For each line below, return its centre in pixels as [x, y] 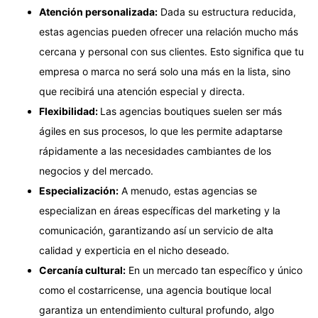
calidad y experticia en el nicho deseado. [134, 251]
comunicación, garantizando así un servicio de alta [156, 231]
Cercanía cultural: [82, 270]
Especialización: [79, 191]
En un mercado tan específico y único [214, 270]
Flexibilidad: [70, 111]
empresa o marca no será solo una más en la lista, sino [165, 72]
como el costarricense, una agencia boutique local [155, 290]
